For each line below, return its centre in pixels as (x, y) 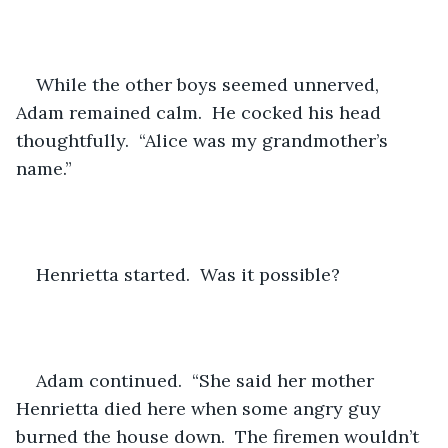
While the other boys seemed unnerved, (210, 84)
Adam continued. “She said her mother (207, 380)
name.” (44, 168)
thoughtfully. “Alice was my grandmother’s (204, 140)
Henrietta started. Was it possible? (188, 274)
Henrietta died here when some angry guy (201, 408)
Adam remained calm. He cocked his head (201, 112)
